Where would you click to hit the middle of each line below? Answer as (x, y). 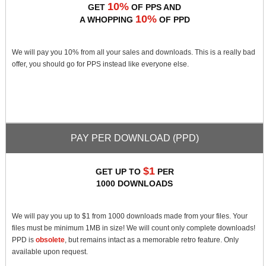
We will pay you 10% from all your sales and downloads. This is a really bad (134, 52)
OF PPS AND (155, 7)
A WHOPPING (107, 20)
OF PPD (173, 20)
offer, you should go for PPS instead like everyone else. (101, 64)
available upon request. (50, 252)
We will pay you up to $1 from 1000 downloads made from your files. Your (130, 216)
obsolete (50, 240)
